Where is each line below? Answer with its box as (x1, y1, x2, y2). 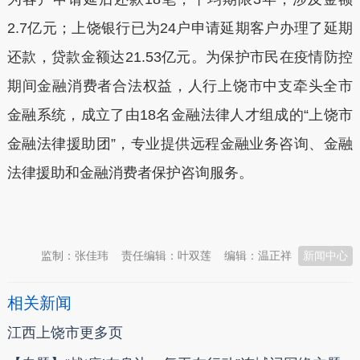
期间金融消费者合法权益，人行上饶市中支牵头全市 (6, 77, 354, 94)
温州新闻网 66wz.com (79, 204, 221, 220)
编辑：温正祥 (224, 248, 292, 262)
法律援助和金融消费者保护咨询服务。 (6, 164, 253, 181)
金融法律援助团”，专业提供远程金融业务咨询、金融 (6, 135, 354, 152)
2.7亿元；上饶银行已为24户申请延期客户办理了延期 (6, 19, 354, 36)
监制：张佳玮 (41, 248, 109, 262)
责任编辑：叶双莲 (121, 248, 212, 262)
